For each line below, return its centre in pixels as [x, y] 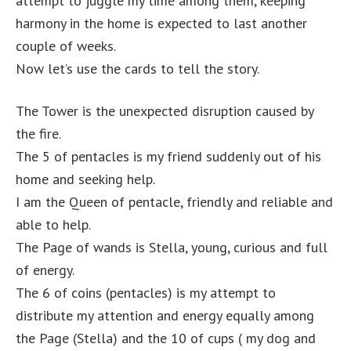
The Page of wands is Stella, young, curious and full [172, 248]
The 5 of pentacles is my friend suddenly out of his [168, 157]
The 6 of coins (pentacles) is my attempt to [146, 293]
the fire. [38, 134]
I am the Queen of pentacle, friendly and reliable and [174, 202]
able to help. [53, 225]
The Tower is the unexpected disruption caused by [165, 111]
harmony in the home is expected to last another [161, 24]
